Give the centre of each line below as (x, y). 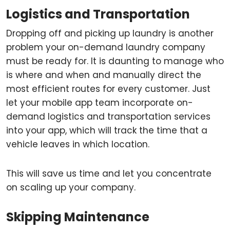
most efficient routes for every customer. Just (108, 89)
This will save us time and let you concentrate (109, 174)
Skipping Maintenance (78, 217)
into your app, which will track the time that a (107, 130)
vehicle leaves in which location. (78, 144)
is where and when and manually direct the (104, 75)
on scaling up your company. (71, 187)
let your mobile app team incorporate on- (100, 103)
